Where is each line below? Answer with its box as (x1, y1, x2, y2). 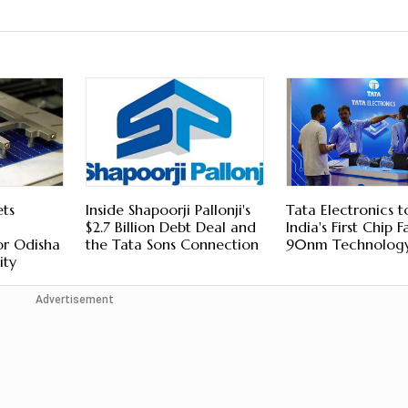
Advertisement (35, 293, 114, 307)
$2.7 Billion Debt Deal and (85, 218, 256, 237)
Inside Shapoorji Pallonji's (85, 200, 250, 219)
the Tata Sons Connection (85, 235, 259, 254)
